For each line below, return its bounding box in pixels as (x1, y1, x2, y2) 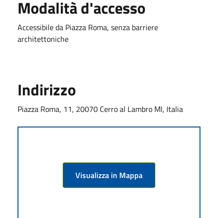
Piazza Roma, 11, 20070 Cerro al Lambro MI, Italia (18, 103, 183, 115)
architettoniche (18, 33, 69, 45)
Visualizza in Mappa (75, 169, 143, 181)
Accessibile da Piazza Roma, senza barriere (18, 21, 158, 33)
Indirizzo (18, 77, 76, 101)
